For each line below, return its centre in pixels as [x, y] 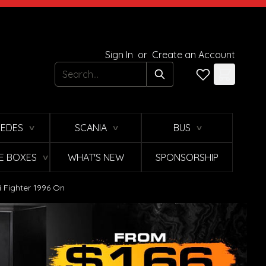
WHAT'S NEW [96, 158]
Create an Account [194, 55]
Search [71, 69]
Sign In [120, 55]
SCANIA [91, 128]
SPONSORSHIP [187, 158]
